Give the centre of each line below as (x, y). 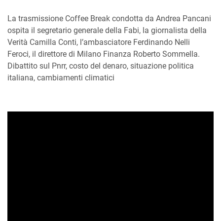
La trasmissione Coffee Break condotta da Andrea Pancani (109, 19)
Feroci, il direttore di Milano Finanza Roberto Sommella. (104, 54)
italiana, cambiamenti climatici (61, 78)
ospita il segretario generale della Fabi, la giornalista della (107, 31)
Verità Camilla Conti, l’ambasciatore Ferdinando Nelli (99, 42)
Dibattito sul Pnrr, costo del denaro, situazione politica (101, 66)
